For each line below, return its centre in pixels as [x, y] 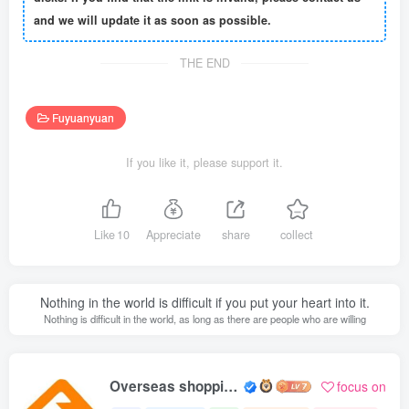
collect [297, 234]
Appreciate [173, 234]
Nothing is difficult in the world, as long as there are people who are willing [204, 318]
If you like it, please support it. [204, 162]
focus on [362, 386]
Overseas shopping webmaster [231, 386]
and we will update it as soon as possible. [152, 20]
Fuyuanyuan [83, 117]
